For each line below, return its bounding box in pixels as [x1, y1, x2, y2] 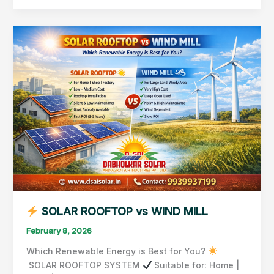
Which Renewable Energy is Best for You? [26, 245, 208, 256]
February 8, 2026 [26, 225, 92, 235]
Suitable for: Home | [152, 259, 240, 270]
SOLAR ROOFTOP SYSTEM [26, 259, 143, 270]
